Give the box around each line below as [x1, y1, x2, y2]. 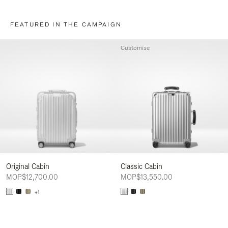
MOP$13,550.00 [120, 173, 173, 182]
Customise [120, 43, 150, 52]
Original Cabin [6, 162, 49, 172]
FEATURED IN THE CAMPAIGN [10, 20, 122, 28]
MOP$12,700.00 [6, 173, 58, 182]
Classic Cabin [120, 162, 162, 172]
